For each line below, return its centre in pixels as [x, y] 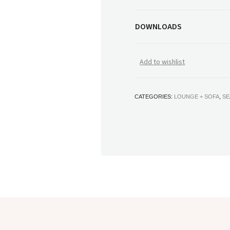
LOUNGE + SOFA [197, 96]
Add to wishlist [162, 62]
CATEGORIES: [155, 96]
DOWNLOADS [159, 26]
